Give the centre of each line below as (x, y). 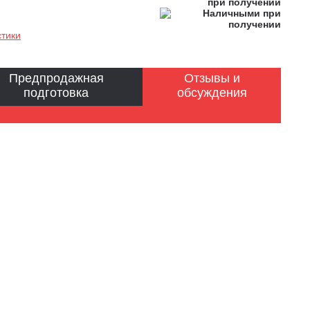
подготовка (56, 93)
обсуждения (212, 93)
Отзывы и (212, 79)
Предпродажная (56, 79)
